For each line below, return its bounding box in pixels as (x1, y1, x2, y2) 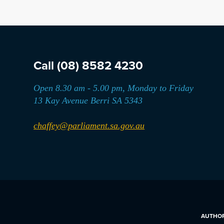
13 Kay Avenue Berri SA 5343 (33, 95, 143, 105)
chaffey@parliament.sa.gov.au (33, 120, 145, 130)
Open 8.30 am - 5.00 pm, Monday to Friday (33, 83, 194, 93)
